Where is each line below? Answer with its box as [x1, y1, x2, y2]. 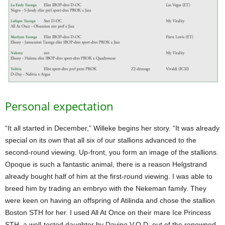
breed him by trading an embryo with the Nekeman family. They [5, 184, 206, 192]
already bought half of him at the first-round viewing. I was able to [5, 172, 212, 180]
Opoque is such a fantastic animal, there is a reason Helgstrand [5, 160, 207, 168]
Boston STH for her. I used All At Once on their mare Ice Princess [5, 208, 211, 216]
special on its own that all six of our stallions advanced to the [5, 136, 196, 144]
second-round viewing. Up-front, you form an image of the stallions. [5, 148, 218, 156]
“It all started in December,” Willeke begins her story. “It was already [5, 124, 219, 132]
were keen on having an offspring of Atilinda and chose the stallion [5, 196, 215, 204]
